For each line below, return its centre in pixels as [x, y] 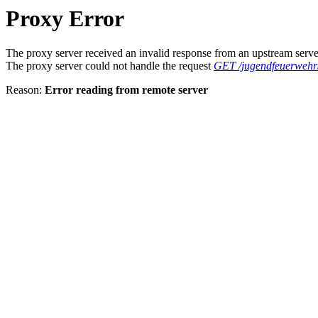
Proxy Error [65, 18]
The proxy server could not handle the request [110, 66]
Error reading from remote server [126, 90]
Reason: [25, 90]
